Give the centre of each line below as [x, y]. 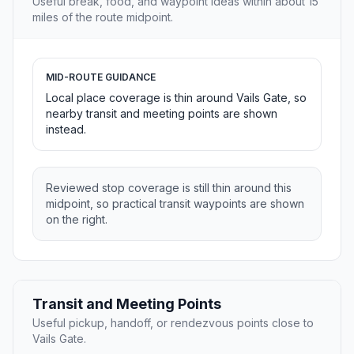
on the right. [77, 220]
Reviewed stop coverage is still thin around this [169, 188]
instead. [66, 130]
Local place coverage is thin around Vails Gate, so [176, 98]
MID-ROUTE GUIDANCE [101, 77]
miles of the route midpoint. [103, 17]
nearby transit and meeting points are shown [162, 114]
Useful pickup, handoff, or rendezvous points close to [173, 323]
